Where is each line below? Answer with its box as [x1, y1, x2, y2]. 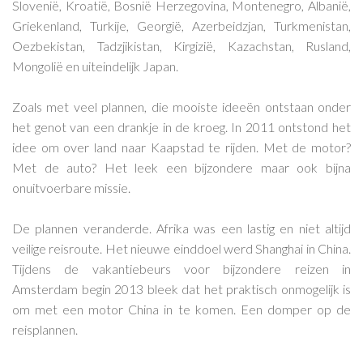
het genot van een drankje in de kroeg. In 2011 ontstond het [12, 118, 351, 135]
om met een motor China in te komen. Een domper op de [12, 301, 351, 317]
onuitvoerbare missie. [12, 179, 130, 195]
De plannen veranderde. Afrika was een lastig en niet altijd [12, 220, 351, 236]
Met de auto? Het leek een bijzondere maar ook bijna [12, 159, 351, 175]
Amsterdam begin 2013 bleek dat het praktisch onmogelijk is [12, 280, 351, 297]
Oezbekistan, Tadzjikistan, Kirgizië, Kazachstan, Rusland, [12, 37, 351, 53]
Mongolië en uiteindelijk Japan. [12, 58, 178, 74]
